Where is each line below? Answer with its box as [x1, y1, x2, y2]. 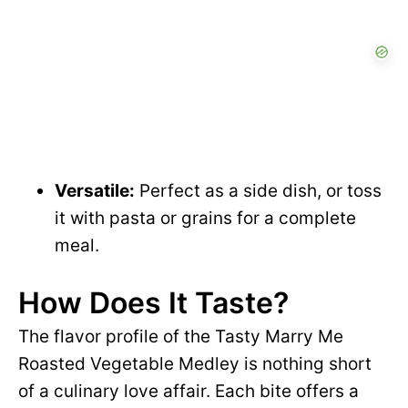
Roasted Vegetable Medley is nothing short [18, 353, 372, 374]
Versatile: [55, 180, 135, 201]
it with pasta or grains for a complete [55, 208, 356, 229]
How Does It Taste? [18, 285, 289, 321]
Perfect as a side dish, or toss [135, 180, 382, 201]
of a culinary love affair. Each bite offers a [18, 381, 359, 402]
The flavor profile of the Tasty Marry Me [18, 326, 343, 347]
